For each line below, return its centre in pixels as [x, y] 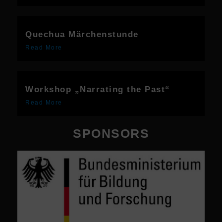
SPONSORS [111, 134]
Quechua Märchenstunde [82, 35]
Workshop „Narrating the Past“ [98, 90]
